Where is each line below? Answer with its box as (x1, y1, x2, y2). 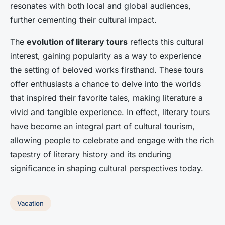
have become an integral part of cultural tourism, (10, 121, 195, 131)
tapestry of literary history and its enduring (10, 149, 171, 159)
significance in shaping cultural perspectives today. (10, 163, 203, 173)
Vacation (17, 199, 44, 207)
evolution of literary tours (27, 37, 128, 47)
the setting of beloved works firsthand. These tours (10, 65, 203, 75)
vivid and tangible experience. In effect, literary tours (10, 107, 210, 117)
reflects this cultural (128, 37, 204, 47)
